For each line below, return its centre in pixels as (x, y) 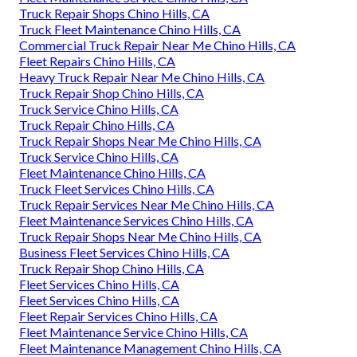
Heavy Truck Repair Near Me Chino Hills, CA (142, 76)
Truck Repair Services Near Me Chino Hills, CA (147, 204)
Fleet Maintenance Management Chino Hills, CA (150, 347)
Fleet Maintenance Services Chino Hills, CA (136, 220)
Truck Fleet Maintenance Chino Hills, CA (130, 29)
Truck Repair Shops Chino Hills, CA (114, 13)
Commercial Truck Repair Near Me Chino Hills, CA (157, 45)
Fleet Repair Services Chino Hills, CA (118, 316)
